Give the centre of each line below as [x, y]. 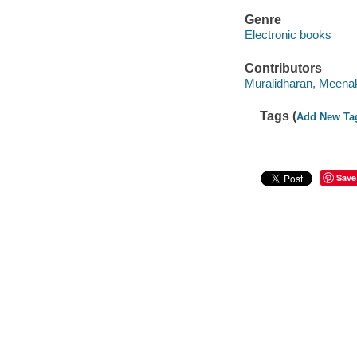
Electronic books [288, 35]
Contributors [283, 68]
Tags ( [279, 116]
